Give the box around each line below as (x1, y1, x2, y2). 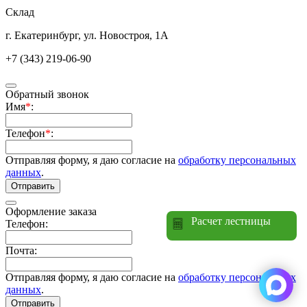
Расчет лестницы (191, 215, 271, 227)
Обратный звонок (5, 88, 89, 100)
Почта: (5, 244, 37, 256)
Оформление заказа (5, 205, 97, 217)
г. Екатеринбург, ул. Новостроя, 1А (5, 29, 169, 41)
